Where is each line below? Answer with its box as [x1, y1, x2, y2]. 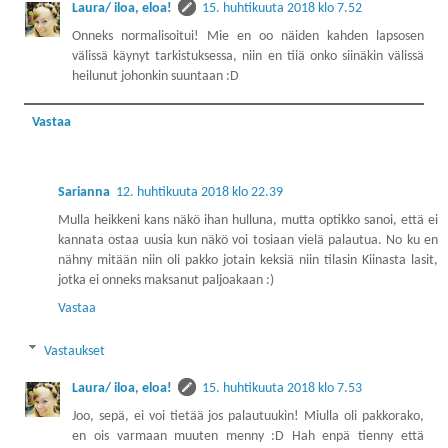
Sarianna [58, 184, 110, 200]
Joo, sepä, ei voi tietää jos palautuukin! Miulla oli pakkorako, [72, 408, 424, 424]
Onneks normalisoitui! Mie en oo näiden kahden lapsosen [72, 29, 424, 45]
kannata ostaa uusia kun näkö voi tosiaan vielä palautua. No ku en [58, 232, 438, 248]
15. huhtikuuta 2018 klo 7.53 [202, 380, 363, 396]
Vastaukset [44, 343, 106, 359]
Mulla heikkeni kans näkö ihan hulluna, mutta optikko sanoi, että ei [58, 212, 438, 228]
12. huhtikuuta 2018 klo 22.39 [116, 184, 283, 200]
